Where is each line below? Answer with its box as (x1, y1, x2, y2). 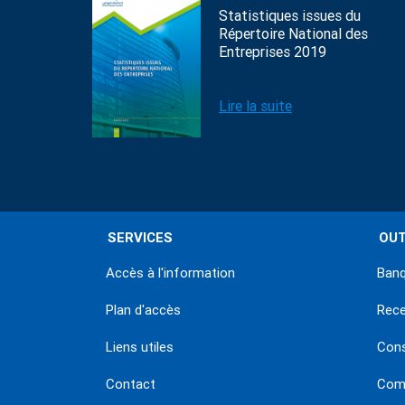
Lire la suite (219, 98, 292, 115)
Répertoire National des (219, 25, 368, 42)
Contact (106, 376, 155, 392)
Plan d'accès (106, 302, 181, 318)
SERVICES (108, 230, 173, 246)
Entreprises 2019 (219, 43, 326, 61)
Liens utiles (106, 339, 174, 355)
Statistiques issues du (219, 7, 361, 24)
